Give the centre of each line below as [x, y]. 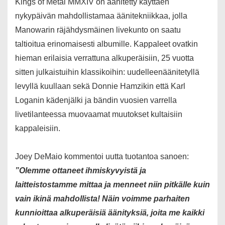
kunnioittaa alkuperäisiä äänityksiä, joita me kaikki [110, 213]
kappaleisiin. [38, 129]
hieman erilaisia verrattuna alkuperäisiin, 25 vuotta [104, 58]
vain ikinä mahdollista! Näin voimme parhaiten [102, 199]
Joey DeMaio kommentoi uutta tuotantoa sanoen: [102, 157]
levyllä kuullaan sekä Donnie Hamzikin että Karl [100, 86]
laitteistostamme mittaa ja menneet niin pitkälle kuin [113, 185]
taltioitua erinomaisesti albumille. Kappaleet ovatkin [106, 44]
